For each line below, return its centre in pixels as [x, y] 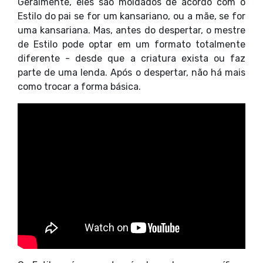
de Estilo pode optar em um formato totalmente [131, 44]
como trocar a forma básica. [79, 86]
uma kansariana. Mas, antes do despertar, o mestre [131, 30]
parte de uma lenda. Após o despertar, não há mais [131, 72]
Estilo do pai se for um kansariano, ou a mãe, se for [131, 16]
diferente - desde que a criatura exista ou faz [131, 58]
